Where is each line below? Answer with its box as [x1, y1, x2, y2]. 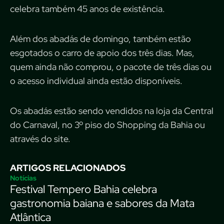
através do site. [10, 133, 70, 145]
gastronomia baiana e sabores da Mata [10, 196, 194, 211]
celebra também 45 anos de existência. [10, 3, 165, 15]
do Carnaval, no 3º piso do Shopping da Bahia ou [10, 119, 205, 131]
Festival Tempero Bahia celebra [10, 182, 157, 197]
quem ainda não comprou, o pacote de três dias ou [10, 61, 211, 73]
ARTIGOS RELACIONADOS [10, 162, 125, 174]
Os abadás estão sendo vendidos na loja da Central [10, 105, 213, 117]
